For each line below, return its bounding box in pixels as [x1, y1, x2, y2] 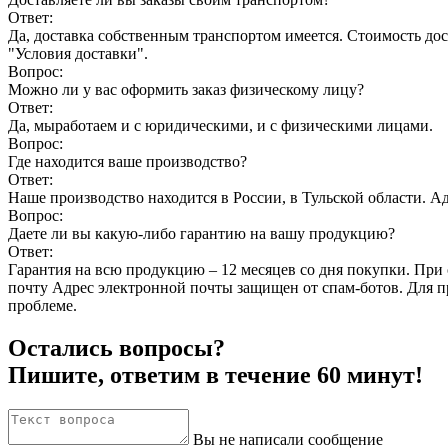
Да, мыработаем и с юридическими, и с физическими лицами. [8, 116, 433, 134]
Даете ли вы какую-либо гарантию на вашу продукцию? [8, 224, 395, 242]
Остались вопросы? [8, 334, 225, 361]
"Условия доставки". [8, 44, 148, 62]
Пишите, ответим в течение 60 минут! [8, 361, 423, 388]
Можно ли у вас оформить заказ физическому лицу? [8, 80, 364, 98]
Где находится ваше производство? [8, 152, 247, 170]
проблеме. [8, 296, 77, 314]
